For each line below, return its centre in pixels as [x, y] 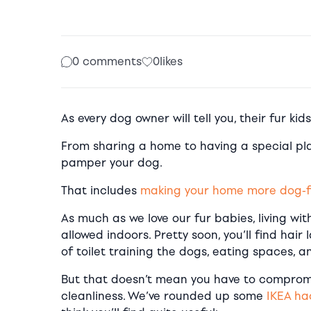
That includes [101, 190]
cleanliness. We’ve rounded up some [164, 296]
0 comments [107, 61]
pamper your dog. [112, 162]
